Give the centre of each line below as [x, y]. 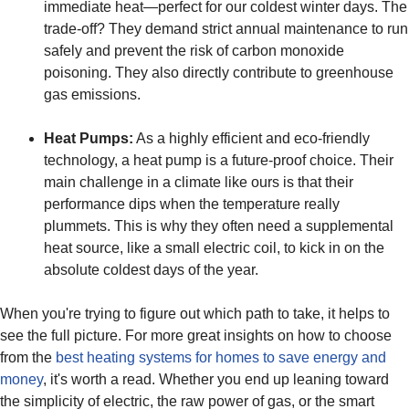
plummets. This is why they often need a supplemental [219, 226]
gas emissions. [92, 95]
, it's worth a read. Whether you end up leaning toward [216, 380]
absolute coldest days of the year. [151, 270]
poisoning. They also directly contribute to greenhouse [219, 73]
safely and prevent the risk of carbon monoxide [194, 51]
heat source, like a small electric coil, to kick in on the [214, 248]
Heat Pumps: [89, 139]
